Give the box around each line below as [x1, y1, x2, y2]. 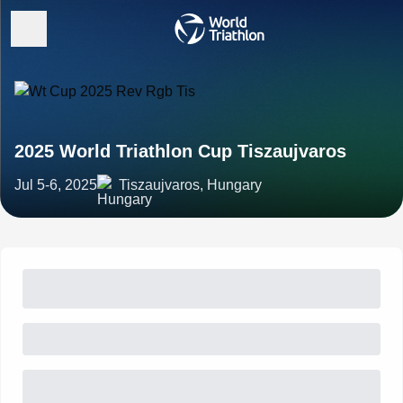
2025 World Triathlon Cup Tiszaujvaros [14, 141, 346, 161]
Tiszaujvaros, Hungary [119, 177, 262, 193]
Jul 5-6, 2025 [14, 177, 97, 193]
